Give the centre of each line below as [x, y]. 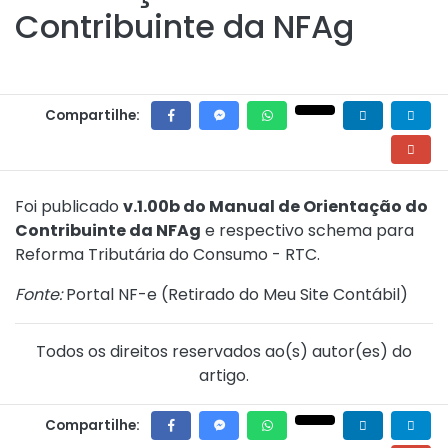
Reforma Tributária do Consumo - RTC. [167, 254]
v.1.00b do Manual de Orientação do [275, 206]
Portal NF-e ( [115, 294]
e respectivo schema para [307, 230]
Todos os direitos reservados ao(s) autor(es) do [224, 351]
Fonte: [38, 294]
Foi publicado [69, 206]
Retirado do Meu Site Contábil [284, 294]
